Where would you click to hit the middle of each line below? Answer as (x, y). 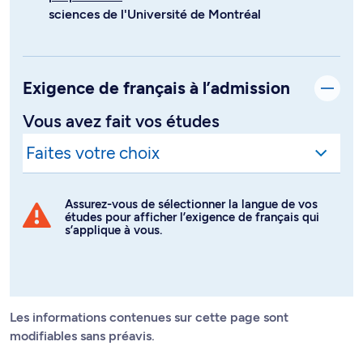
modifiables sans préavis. (82, 335)
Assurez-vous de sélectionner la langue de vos (191, 204)
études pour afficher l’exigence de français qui (192, 217)
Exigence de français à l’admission (156, 88)
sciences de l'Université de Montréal (155, 14)
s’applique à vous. (113, 230)
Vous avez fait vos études (121, 121)
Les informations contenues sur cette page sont (149, 317)
